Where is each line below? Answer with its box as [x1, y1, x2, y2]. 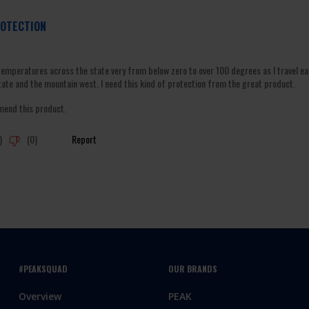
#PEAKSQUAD [18, 263, 68, 275]
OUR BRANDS [168, 263, 217, 275]
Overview [18, 290, 61, 303]
